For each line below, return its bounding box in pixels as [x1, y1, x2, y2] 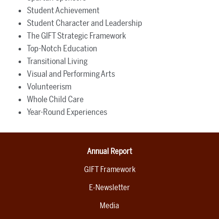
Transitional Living [27, 56, 88, 66]
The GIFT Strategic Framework [27, 30, 126, 41]
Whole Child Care [27, 94, 84, 104]
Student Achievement [27, 5, 100, 15]
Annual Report [87, 146, 132, 156]
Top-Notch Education [27, 43, 97, 53]
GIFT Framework [84, 164, 135, 174]
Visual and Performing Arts [27, 68, 115, 79]
